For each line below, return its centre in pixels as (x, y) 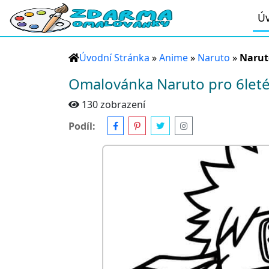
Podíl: (82, 126)
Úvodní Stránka (114, 58)
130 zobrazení (113, 104)
